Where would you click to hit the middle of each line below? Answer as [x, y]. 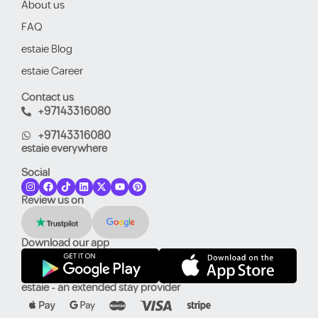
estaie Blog [47, 49]
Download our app [65, 243]
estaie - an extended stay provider [101, 287]
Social [35, 172]
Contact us [48, 97]
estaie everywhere [64, 148]
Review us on [53, 201]
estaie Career [52, 71]
